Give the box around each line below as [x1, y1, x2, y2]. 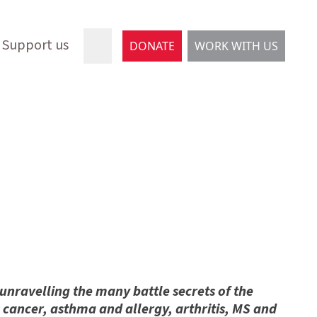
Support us [2, 35, 69, 55]
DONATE [129, 38, 175, 54]
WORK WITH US [195, 38, 278, 54]
